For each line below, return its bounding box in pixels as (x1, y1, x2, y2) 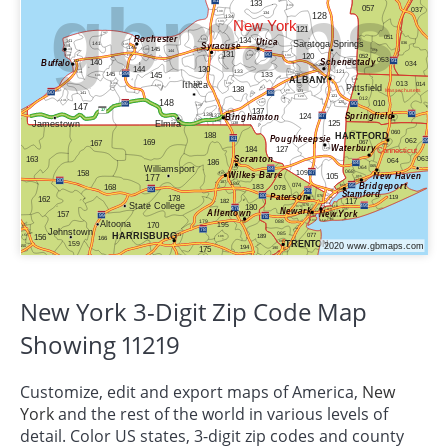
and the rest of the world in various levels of (54, 402, 388, 425)
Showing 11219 (20, 327, 180, 361)
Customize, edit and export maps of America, (20, 380, 362, 403)
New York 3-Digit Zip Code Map (20, 294, 367, 328)
